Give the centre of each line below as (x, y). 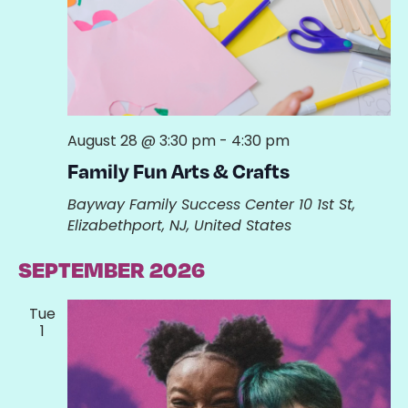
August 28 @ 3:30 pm (141, 141)
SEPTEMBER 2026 (111, 270)
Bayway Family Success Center (183, 205)
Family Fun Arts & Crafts (178, 171)
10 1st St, (326, 205)
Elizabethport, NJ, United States (179, 226)
